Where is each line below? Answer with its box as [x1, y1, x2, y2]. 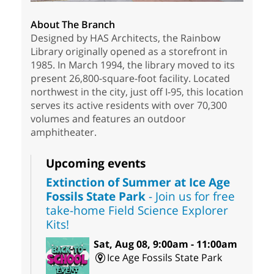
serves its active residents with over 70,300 [31, 98, 227, 113]
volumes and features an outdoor [31, 112, 186, 126]
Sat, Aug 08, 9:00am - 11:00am [93, 237, 237, 251]
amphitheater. [31, 125, 99, 139]
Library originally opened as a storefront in [31, 45, 228, 59]
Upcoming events [46, 155, 146, 171]
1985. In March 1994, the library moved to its [31, 58, 235, 72]
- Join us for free [146, 188, 235, 205]
